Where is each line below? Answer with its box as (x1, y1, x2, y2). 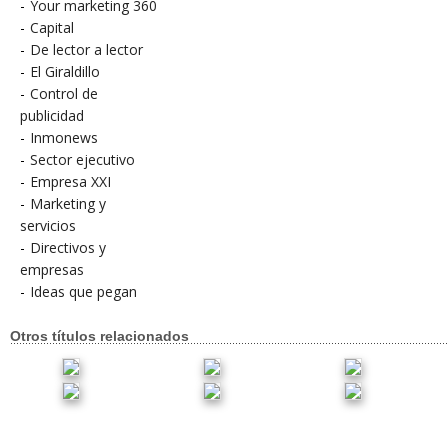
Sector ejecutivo (30, 150, 135, 169)
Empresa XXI (30, 172, 111, 191)
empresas (20, 260, 84, 279)
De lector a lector (30, 40, 143, 59)
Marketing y (30, 194, 106, 213)
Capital (30, 18, 74, 37)
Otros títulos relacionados (10, 327, 189, 344)
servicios (20, 216, 76, 235)
